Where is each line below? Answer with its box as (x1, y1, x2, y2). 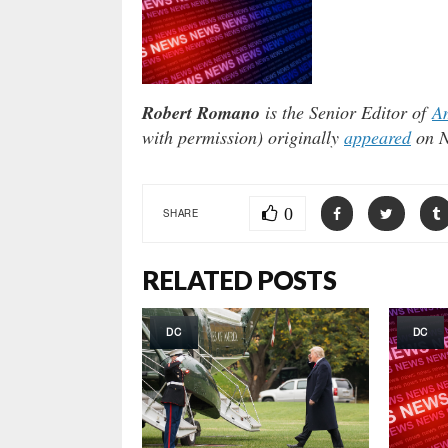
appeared (344, 125, 411, 150)
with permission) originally (142, 125, 344, 150)
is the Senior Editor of (260, 100, 432, 125)
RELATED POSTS (142, 264, 336, 297)
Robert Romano (142, 100, 260, 126)
